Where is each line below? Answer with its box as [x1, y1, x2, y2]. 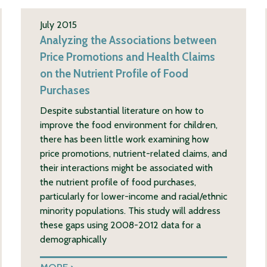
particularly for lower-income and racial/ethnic [39, 190, 227, 202]
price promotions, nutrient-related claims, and [39, 147, 227, 159]
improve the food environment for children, [39, 119, 218, 131]
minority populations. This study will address [39, 204, 221, 216]
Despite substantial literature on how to [39, 104, 204, 116]
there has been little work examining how [39, 133, 209, 145]
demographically [39, 233, 107, 245]
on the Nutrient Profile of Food [39, 66, 188, 80]
